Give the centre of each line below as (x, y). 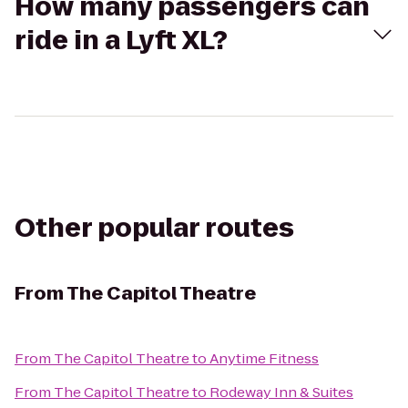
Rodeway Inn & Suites (281, 392)
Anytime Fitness (264, 358)
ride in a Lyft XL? (121, 41)
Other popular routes (154, 228)
